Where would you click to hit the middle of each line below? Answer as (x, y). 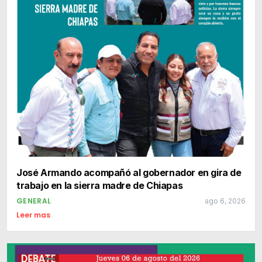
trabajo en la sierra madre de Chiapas (100, 185)
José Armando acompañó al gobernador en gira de (129, 172)
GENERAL (34, 201)
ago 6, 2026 (225, 201)
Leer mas (33, 215)
